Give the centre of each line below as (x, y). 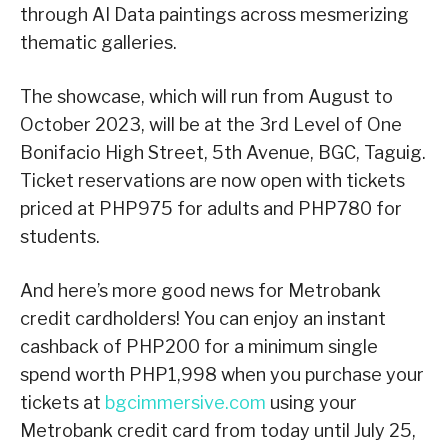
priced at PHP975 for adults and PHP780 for (211, 208)
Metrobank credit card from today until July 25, (218, 430)
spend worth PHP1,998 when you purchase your (222, 374)
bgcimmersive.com (185, 402)
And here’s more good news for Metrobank (200, 290)
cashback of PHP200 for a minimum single (199, 346)
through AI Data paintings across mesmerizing (214, 14)
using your (311, 402)
